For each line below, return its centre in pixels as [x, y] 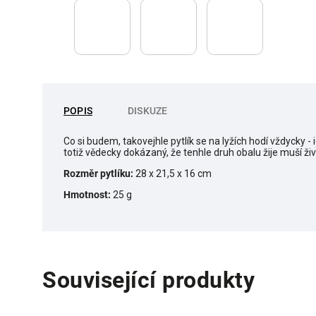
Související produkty [148, 280]
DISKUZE [148, 111]
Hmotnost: [87, 195]
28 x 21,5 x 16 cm [172, 174]
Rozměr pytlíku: [98, 174]
